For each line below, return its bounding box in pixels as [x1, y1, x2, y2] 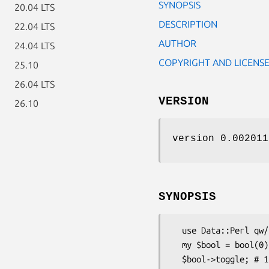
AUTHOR [159, 37, 196, 49]
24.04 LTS [14, 40, 55, 51]
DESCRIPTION [159, 18, 217, 29]
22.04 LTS [14, 21, 55, 32]
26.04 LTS [14, 79, 55, 89]
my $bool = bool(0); [172, 239, 182, 250]
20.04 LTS [14, 2, 55, 13]
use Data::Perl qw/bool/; [172, 225, 182, 235]
